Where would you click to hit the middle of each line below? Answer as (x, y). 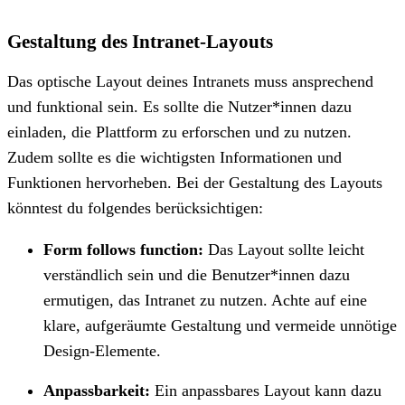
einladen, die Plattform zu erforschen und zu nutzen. (179, 132)
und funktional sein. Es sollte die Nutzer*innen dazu (179, 106)
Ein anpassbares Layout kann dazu (268, 390)
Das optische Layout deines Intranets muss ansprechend (190, 81)
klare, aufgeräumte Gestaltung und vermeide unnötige (220, 325)
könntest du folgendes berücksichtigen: (135, 207)
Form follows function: (123, 249)
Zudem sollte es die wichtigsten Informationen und (174, 157)
